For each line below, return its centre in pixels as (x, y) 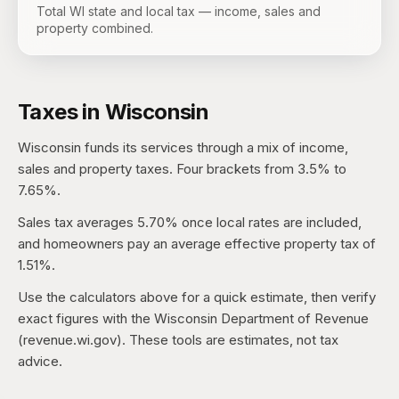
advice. (40, 361)
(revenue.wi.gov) (70, 340)
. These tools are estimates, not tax (230, 340)
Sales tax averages (77, 222)
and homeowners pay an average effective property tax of (197, 244)
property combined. (95, 28)
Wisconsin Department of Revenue (261, 318)
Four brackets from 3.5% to (261, 169)
